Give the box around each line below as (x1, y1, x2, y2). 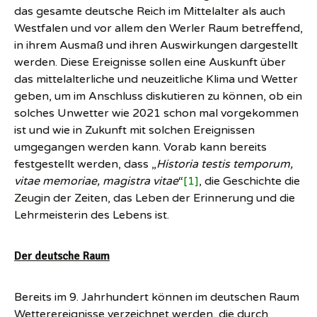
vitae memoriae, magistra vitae (14, 174, 178, 188)
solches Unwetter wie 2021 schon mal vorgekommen (14, 106, 299, 120)
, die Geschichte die (199, 174, 300, 188)
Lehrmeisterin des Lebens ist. (14, 208, 169, 222)
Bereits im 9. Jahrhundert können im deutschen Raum (14, 290, 299, 304)
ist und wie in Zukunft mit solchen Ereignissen (14, 123, 255, 137)
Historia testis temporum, (156, 157, 293, 171)
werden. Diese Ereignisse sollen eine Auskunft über (14, 55, 286, 69)
